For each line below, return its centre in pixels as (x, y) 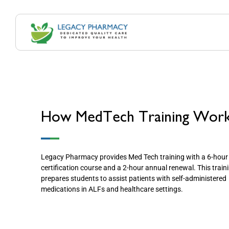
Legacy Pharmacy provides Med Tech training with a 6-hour (134, 157)
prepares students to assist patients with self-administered (134, 178)
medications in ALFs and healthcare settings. (113, 189)
